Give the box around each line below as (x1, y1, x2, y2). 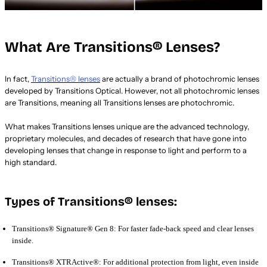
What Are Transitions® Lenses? (5, 38, 220, 55)
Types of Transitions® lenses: (5, 194, 177, 209)
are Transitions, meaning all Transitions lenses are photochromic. (5, 97, 234, 107)
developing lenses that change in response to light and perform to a (5, 145, 247, 155)
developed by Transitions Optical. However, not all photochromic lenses (5, 85, 259, 95)
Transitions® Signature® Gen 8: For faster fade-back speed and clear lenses (12, 223, 254, 233)
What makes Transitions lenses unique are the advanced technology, (5, 121, 249, 131)
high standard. (5, 157, 57, 167)
